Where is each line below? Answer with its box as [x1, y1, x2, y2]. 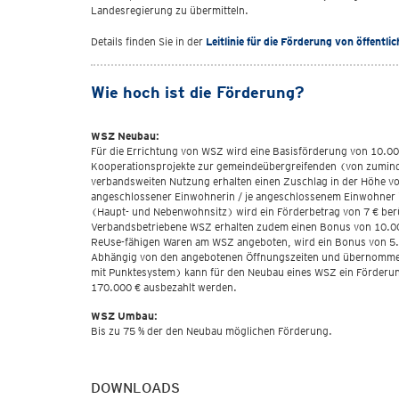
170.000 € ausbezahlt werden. [91, 281, 240, 294]
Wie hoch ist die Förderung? [91, 83, 309, 102]
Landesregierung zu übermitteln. [91, 4, 256, 17]
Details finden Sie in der [91, 35, 206, 48]
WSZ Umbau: [91, 309, 163, 322]
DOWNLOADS [91, 379, 180, 396]
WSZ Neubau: [91, 129, 165, 142]
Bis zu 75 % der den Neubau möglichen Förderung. [91, 324, 335, 338]
